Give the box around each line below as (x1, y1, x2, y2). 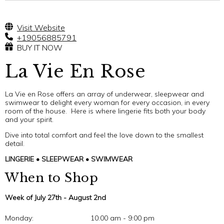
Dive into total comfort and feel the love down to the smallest (5, 130, 203, 139)
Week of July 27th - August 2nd (5, 192, 106, 202)
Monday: (5, 213, 33, 222)
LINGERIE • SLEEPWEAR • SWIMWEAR (5, 154, 132, 163)
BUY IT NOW (17, 42, 62, 52)
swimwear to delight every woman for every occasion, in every (5, 97, 209, 107)
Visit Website (17, 22, 65, 32)
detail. (5, 138, 24, 148)
